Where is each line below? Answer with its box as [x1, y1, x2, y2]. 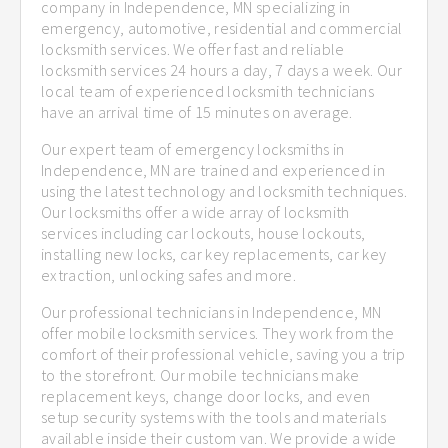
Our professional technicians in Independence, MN [41, 301, 382, 322]
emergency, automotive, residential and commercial [41, 17, 403, 38]
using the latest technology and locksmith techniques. [41, 180, 407, 201]
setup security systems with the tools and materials [41, 406, 387, 427]
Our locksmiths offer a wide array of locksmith [41, 201, 350, 222]
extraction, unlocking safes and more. [41, 264, 296, 285]
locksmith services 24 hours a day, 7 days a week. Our [41, 59, 402, 80]
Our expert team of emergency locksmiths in [41, 138, 345, 159]
